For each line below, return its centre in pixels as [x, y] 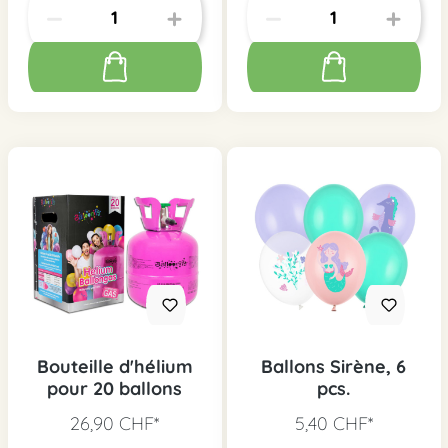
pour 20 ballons [114, 389]
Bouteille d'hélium [114, 367]
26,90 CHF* [114, 424]
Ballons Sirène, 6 [333, 367]
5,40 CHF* [333, 424]
